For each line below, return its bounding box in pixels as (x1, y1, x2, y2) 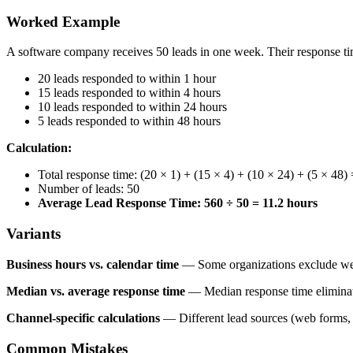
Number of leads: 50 (38, 182, 139, 196)
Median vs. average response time (6, 284, 185, 298)
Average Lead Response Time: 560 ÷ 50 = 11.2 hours (38, 196, 318, 210)
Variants (6, 225, 61, 243)
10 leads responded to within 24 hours (38, 100, 227, 114)
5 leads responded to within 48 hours (38, 114, 221, 128)
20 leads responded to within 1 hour (38, 72, 216, 86)
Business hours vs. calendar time (6, 257, 179, 271)
